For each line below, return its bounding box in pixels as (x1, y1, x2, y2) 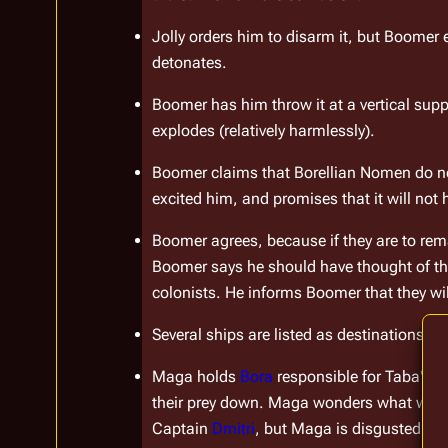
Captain (152, 419, 212, 439)
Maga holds (152, 367, 240, 387)
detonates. (152, 53, 227, 73)
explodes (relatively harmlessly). (152, 121, 375, 141)
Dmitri (212, 419, 256, 439)
